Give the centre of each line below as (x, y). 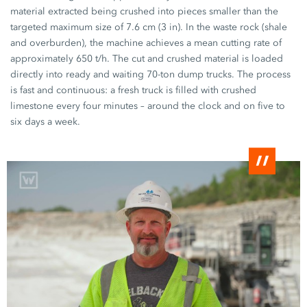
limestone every (47, 106)
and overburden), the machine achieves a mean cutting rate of (146, 42)
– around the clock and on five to (212, 106)
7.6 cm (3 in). (155, 27)
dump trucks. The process (233, 74)
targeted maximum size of (69, 27)
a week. (63, 121)
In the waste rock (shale (235, 27)
